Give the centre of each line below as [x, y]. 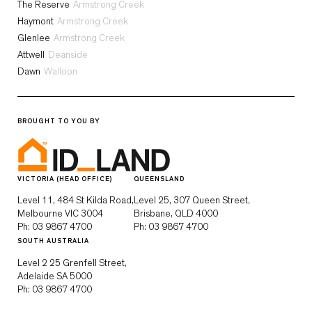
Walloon [61, 72]
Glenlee [34, 39]
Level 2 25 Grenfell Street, [72, 263]
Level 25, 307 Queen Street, [192, 201]
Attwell [31, 55]
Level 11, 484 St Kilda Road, [76, 201]
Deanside [68, 55]
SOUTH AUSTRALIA [53, 241]
